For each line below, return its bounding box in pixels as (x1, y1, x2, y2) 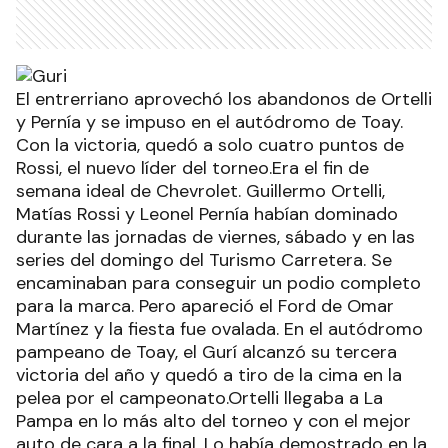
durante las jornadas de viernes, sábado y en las (16, 225, 415, 250)
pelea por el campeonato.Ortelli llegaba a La (16, 386, 383, 411)
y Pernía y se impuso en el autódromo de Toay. (16, 110, 403, 135)
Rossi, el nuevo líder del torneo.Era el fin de (16, 156, 369, 181)
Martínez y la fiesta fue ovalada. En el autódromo (16, 317, 423, 342)
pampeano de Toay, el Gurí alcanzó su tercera (16, 340, 397, 365)
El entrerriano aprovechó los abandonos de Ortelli (16, 87, 432, 112)
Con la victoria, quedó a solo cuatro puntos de (16, 133, 404, 158)
